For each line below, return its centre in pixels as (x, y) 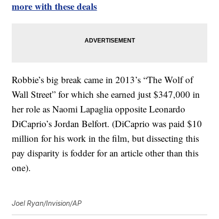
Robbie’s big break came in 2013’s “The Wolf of (103, 80)
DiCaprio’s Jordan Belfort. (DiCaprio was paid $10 (107, 124)
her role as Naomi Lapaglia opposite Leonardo (99, 109)
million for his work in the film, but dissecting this (106, 138)
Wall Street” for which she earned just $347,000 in (106, 94)
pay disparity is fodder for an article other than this (105, 153)
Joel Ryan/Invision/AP (47, 203)
